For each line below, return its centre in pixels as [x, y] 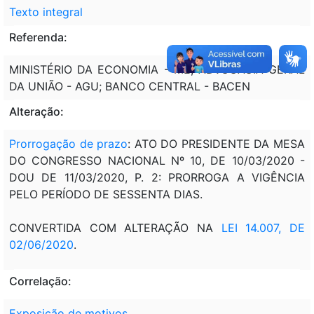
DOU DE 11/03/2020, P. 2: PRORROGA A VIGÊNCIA [157, 177]
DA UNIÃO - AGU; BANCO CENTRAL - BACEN [130, 86]
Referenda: [38, 37]
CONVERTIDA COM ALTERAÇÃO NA [115, 227]
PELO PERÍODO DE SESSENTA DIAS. [108, 194]
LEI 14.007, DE [263, 227]
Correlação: [40, 281]
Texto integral [46, 12]
